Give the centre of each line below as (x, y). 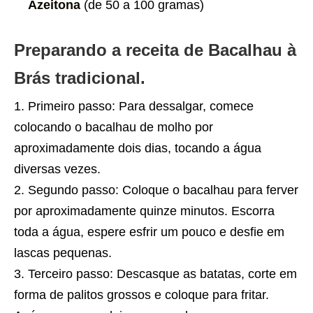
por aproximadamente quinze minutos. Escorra (144, 211)
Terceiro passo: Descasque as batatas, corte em (162, 274)
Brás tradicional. (80, 78)
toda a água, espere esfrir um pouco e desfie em (149, 232)
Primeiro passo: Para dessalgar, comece (141, 106)
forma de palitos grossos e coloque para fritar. (141, 294)
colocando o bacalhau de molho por (114, 127)
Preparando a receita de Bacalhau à (155, 50)
